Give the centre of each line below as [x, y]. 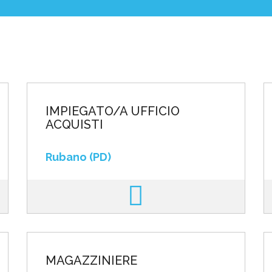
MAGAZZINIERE [93, 260]
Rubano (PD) [78, 157]
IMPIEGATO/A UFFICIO [112, 111]
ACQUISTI [74, 124]
